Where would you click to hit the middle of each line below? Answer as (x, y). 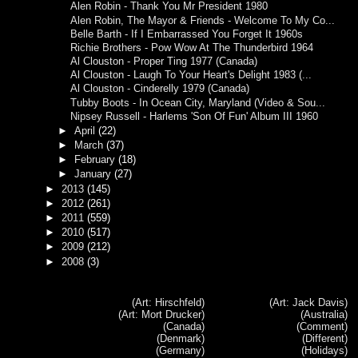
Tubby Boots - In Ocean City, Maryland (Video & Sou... (198, 103)
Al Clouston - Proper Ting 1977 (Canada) (164, 62)
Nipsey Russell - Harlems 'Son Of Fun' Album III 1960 (195, 116)
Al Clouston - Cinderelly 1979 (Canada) (160, 89)
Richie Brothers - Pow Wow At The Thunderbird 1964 (192, 48)
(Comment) (322, 326)
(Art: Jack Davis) (309, 302)
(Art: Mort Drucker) (161, 314)
